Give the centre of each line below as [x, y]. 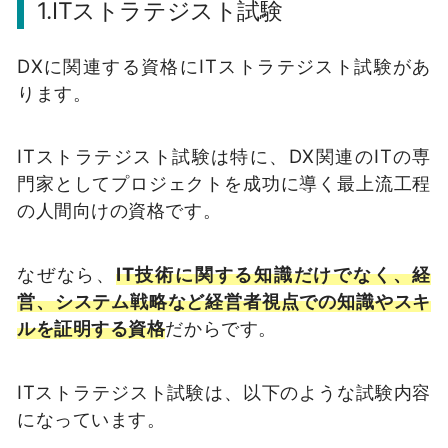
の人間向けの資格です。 [119, 210]
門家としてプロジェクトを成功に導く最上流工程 [224, 183]
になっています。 [91, 418]
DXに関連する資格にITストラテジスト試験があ [224, 65]
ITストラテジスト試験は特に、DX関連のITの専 [224, 156]
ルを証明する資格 [91, 328]
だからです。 [221, 328]
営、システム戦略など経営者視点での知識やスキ [224, 301]
